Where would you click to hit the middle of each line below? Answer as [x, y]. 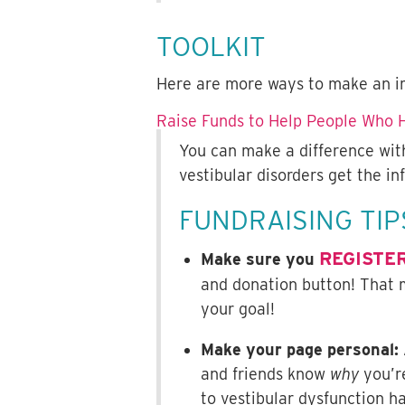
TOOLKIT [211, 47]
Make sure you [259, 259]
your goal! [237, 309]
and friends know [265, 374]
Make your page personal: [299, 350]
